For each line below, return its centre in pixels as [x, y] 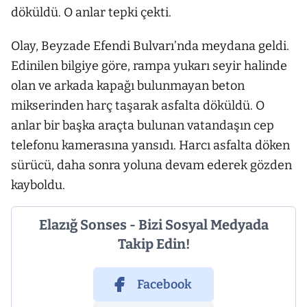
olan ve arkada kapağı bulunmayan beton [128, 86]
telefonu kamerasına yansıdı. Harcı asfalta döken [150, 146]
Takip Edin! [153, 244]
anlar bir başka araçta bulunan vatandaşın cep [143, 126]
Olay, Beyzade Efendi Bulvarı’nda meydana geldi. [150, 46]
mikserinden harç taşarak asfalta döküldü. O [138, 106]
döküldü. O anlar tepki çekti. [91, 13]
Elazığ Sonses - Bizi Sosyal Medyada [153, 225]
